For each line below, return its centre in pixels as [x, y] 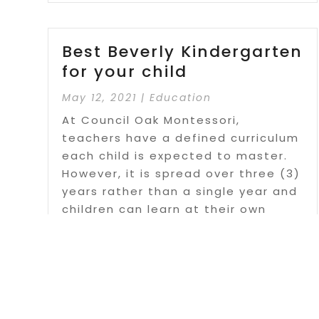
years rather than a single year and [180, 192]
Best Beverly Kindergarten [183, 52]
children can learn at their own [164, 209]
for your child [125, 72]
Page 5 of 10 [156, 310]
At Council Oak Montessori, [151, 120]
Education [181, 98]
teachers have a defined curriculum [181, 138]
